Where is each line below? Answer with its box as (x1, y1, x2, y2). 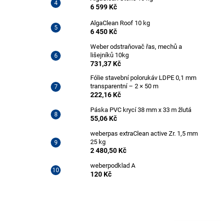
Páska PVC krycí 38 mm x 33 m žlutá (90, 106, 191, 113)
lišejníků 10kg (90, 51, 129, 59)
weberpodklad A (90, 162, 135, 169)
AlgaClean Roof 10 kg (90, 19, 150, 27)
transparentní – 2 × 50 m (90, 82, 158, 90)
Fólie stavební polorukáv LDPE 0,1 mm (90, 74, 196, 81)
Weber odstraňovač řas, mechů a (90, 43, 182, 50)
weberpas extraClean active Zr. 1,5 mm (90, 130, 198, 137)
